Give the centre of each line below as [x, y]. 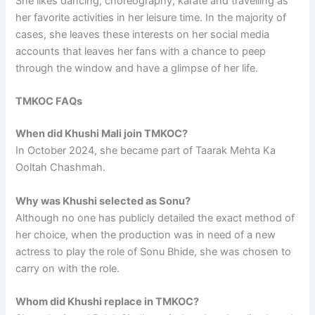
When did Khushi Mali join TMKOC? [102, 134]
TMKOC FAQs [49, 102]
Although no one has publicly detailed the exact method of [155, 218]
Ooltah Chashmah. [61, 168]
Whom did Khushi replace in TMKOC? [108, 301]
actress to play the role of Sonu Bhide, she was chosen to [154, 251]
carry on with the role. [68, 268]
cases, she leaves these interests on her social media [143, 34]
